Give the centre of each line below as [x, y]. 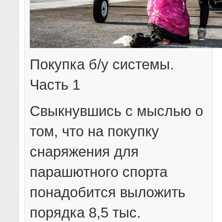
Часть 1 [55, 85]
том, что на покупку [95, 131]
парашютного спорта [99, 172]
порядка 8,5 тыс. [85, 213]
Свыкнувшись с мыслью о [117, 111]
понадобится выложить [108, 192]
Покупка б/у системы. [102, 64]
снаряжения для [84, 152]
